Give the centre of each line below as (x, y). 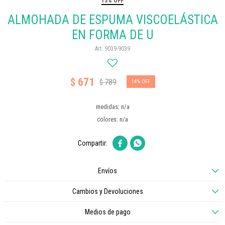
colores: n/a (113, 119)
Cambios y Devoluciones (107, 191)
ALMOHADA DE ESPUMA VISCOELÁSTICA (113, 20)
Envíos (107, 171)
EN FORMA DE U (113, 35)
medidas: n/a (113, 107)
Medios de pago (107, 212)
